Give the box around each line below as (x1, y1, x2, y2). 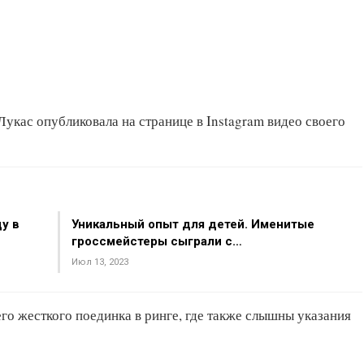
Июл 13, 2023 (71, 257, 128, 267)
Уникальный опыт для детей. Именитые (71, 217, 314, 232)
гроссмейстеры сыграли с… (71, 234, 242, 249)
